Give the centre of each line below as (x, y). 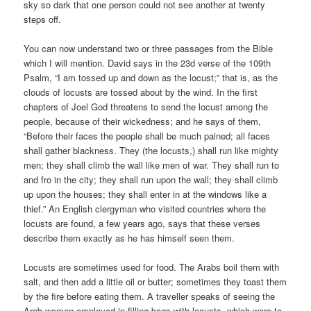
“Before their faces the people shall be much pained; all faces (147, 135)
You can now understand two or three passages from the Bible (149, 48)
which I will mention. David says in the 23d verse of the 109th (148, 62)
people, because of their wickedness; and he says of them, (143, 121)
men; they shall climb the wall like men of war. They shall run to (152, 165)
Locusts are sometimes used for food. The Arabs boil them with (152, 267)
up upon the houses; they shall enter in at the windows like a (145, 194)
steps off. (43, 19)
